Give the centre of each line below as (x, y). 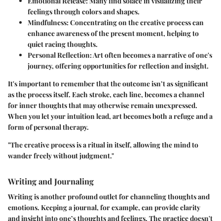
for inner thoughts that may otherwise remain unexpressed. (103, 105)
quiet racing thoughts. (63, 44)
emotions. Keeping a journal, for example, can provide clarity (104, 207)
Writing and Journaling (51, 181)
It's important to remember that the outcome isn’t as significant (108, 83)
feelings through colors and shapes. (84, 11)
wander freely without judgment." (61, 155)
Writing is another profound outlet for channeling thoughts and (109, 196)
